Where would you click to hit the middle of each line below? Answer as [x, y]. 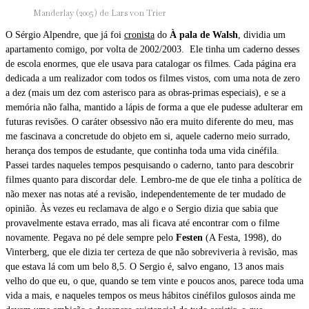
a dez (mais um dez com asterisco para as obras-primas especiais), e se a [146, 92]
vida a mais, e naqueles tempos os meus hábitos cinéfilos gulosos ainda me [150, 295]
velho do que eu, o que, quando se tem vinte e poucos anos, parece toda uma [154, 281]
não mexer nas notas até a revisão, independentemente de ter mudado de [146, 194]
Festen [189, 237]
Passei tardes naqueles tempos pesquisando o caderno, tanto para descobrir [150, 165]
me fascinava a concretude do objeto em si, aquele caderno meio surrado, [148, 136]
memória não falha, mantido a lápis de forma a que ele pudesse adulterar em [154, 107]
